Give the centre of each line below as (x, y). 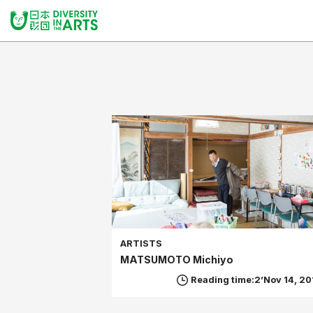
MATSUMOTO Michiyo (177, 260)
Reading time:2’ (227, 280)
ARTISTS (141, 244)
